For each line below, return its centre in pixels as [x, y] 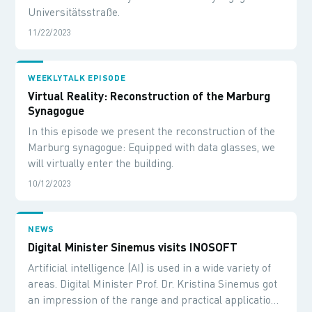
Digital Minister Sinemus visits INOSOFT [133, 247]
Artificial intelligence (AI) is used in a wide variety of [150, 267]
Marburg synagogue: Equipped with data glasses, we [152, 147]
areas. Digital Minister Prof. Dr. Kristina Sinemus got [153, 283]
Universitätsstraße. [74, 12]
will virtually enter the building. [101, 163]
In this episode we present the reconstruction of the [152, 131]
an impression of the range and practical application [153, 299]
